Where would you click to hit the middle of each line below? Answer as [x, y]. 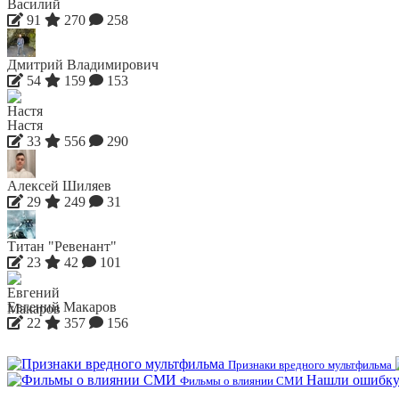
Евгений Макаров [62, 306]
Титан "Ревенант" [62, 246]
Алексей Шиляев [59, 185]
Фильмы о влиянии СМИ [241, 380]
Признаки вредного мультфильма [310, 364]
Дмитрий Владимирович [83, 64]
